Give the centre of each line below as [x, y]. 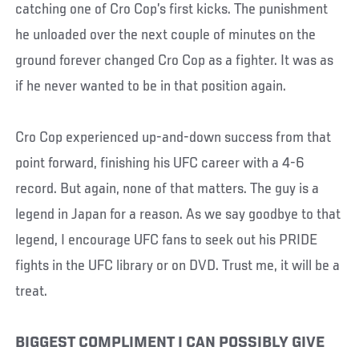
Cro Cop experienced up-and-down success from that [173, 137]
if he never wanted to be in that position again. [151, 86]
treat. [32, 291]
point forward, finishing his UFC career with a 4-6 [160, 163]
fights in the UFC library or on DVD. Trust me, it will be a [178, 266]
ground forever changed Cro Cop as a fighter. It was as [175, 61]
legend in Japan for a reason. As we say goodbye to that [178, 214]
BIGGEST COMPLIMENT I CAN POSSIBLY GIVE [170, 343]
